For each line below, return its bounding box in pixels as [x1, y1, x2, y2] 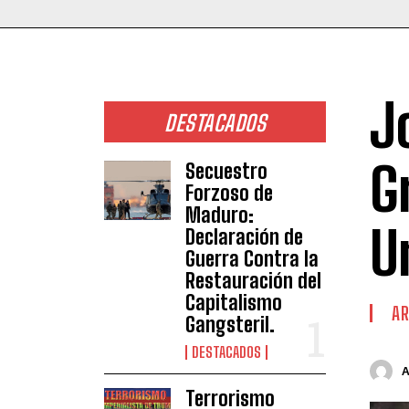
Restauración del [184, 267, 321, 293]
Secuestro [184, 158, 267, 184]
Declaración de [184, 224, 303, 249]
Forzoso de [184, 180, 273, 205]
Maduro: [184, 202, 254, 227]
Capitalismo [184, 289, 282, 315]
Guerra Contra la [184, 246, 319, 271]
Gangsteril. [184, 311, 275, 337]
